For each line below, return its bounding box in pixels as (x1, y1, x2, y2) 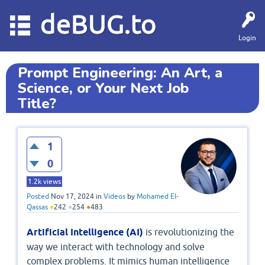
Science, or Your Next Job (18, 79, 189, 98)
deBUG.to (40, 9, 157, 39)
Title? (18, 94, 56, 113)
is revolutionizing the (143, 227, 234, 238)
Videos (104, 192, 125, 201)
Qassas (27, 203, 48, 212)
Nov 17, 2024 (51, 192, 94, 201)
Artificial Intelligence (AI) (27, 227, 143, 238)
